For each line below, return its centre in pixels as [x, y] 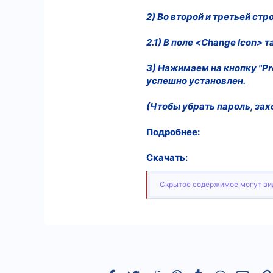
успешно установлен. [196, 81]
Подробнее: [173, 132]
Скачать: [167, 158]
